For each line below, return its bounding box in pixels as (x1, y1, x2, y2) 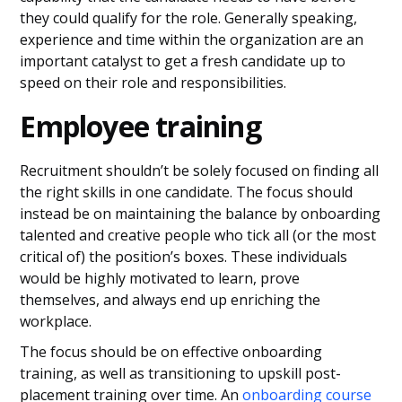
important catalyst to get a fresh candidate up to (20, 51, 346, 71)
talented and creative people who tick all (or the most (20, 225, 377, 245)
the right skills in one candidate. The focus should (20, 182, 354, 202)
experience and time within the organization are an (20, 30, 364, 49)
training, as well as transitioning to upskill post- (20, 363, 342, 383)
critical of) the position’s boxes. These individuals (20, 247, 348, 267)
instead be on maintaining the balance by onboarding (20, 204, 381, 223)
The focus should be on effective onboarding (20, 342, 323, 362)
